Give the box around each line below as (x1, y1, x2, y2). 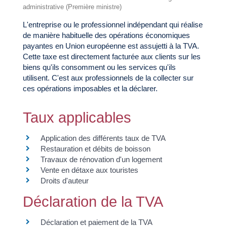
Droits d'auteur (40, 176, 89, 185)
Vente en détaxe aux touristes (40, 165, 138, 174)
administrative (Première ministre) (22, 3, 122, 11)
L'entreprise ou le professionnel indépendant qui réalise (22, 20, 203, 29)
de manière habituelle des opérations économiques (22, 31, 190, 40)
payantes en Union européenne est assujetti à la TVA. (22, 42, 199, 51)
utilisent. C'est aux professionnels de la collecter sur (22, 73, 194, 83)
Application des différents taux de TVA (40, 133, 166, 142)
